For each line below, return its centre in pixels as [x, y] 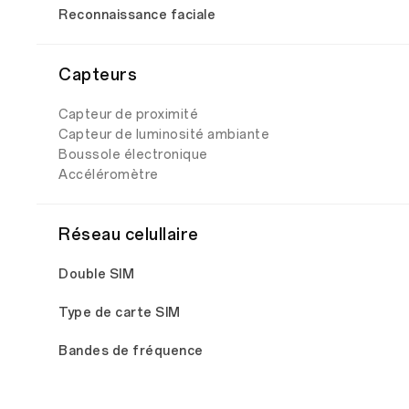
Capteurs [98, 75]
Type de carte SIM [120, 313]
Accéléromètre [109, 175]
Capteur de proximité [128, 115]
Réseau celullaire [129, 235]
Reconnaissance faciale [137, 15]
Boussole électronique [133, 155]
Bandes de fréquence [131, 351]
